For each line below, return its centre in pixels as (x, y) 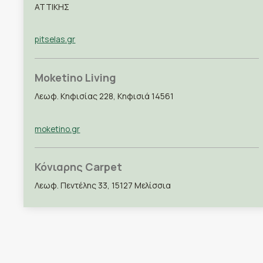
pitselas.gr (55, 39)
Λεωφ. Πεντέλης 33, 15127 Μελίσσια (103, 186)
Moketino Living (76, 77)
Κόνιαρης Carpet (79, 167)
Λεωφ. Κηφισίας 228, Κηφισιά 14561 (104, 96)
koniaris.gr (55, 218)
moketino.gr (58, 129)
